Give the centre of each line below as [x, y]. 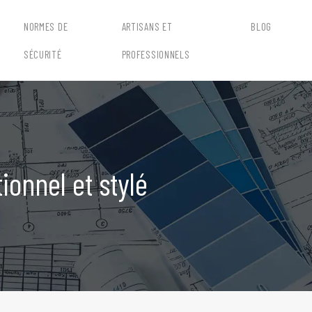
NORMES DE [46, 26]
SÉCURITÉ [42, 54]
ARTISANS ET [147, 26]
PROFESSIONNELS [156, 54]
